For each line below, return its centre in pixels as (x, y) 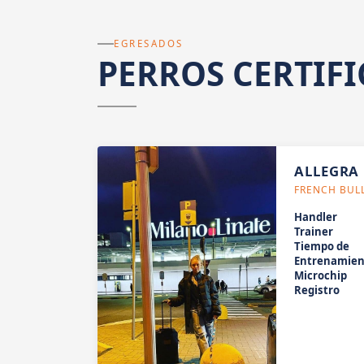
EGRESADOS (149, 44)
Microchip (321, 276)
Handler (316, 217)
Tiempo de (322, 247)
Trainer (314, 232)
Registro (317, 290)
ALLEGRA (327, 171)
